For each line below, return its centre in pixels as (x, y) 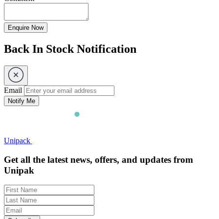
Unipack (17, 140)
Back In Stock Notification (70, 49)
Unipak (19, 170)
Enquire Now (26, 28)
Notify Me (22, 101)
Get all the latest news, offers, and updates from (99, 159)
